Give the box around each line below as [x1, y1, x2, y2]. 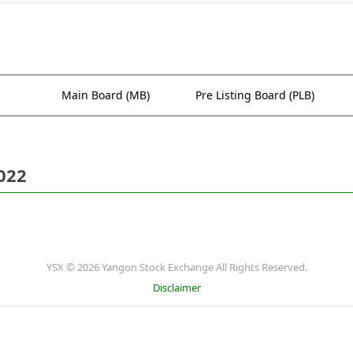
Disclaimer [152, 280, 201, 295]
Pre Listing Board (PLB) [195, 87, 314, 102]
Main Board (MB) [61, 87, 150, 102]
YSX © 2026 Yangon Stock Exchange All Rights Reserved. [46, 259, 307, 274]
